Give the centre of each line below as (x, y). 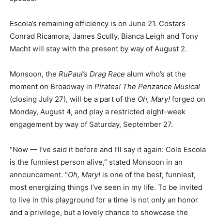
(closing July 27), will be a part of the (73, 99)
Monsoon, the (34, 74)
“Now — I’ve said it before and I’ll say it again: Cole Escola (108, 149)
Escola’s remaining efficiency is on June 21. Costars (98, 23)
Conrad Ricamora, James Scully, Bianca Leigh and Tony (104, 36)
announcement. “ (39, 174)
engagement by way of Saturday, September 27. (91, 124)
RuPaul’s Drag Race (92, 74)
